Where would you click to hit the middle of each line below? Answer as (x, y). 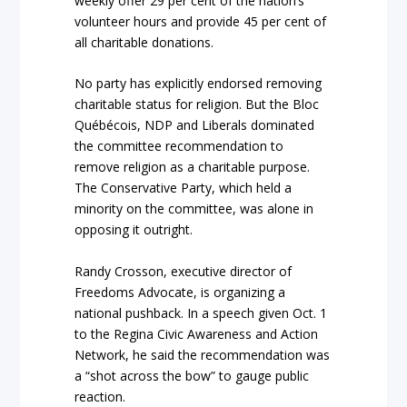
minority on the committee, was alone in (194, 209)
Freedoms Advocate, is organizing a (180, 292)
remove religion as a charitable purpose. (193, 167)
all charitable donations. (144, 42)
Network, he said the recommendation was (203, 354)
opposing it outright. (134, 230)
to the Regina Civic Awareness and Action (197, 333)
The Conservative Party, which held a (184, 188)
